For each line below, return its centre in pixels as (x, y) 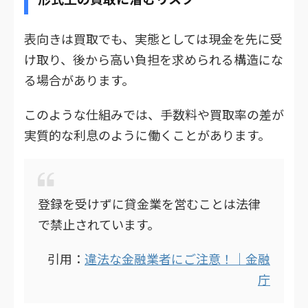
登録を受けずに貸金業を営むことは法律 (149, 204)
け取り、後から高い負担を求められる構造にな (154, 59)
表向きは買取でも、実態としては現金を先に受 (153, 39)
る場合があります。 (79, 80)
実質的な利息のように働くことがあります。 (147, 135)
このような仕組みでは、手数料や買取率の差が (154, 114)
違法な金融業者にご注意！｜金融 (177, 259)
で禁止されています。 (99, 224)
